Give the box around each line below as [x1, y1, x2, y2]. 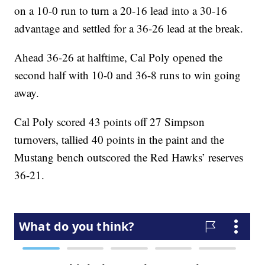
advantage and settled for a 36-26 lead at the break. [14, 21, 244, 36]
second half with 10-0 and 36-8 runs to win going [14, 67, 241, 83]
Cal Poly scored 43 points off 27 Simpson [14, 114, 205, 130]
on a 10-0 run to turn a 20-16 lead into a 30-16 [14, 3, 228, 18]
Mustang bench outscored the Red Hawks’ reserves [14, 150, 244, 165]
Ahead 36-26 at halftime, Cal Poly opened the [14, 50, 223, 65]
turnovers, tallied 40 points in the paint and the [14, 132, 225, 147]
